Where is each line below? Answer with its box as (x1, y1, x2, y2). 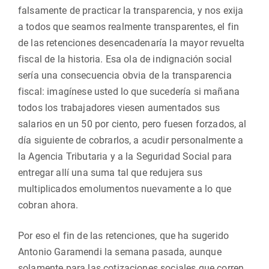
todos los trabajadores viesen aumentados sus (18, 102, 220, 113)
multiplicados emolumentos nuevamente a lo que (18, 183, 232, 195)
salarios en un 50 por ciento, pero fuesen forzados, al (18, 118, 247, 130)
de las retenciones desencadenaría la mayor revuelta (18, 37, 245, 49)
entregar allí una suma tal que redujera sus (18, 167, 202, 178)
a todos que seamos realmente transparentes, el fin (18, 21, 240, 32)
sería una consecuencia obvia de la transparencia (18, 70, 232, 81)
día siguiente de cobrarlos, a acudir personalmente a (18, 134, 244, 146)
